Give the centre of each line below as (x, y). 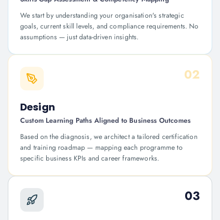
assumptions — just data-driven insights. (80, 37)
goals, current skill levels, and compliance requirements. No (110, 26)
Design (38, 107)
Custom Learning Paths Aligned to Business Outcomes (105, 120)
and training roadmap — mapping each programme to (101, 147)
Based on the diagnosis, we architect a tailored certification (109, 137)
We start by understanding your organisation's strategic (102, 15)
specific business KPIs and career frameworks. (90, 158)
